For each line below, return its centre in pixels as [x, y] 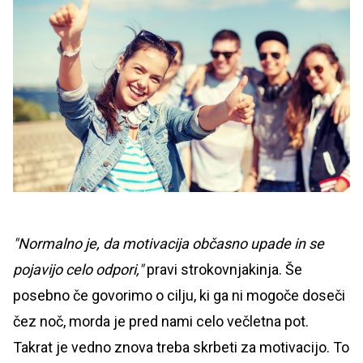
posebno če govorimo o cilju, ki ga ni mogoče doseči [179, 296]
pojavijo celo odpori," [78, 270]
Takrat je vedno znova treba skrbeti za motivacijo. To [181, 348]
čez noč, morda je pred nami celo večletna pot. [161, 322]
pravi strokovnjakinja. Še [223, 270]
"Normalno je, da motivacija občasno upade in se [169, 244]
